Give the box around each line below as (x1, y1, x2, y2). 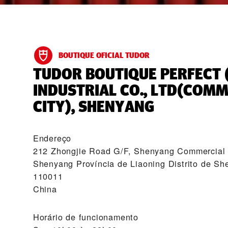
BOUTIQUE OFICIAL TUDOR (58, 50, 149, 61)
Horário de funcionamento (33, 211, 138, 223)
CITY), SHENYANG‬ (33, 96, 154, 117)
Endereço (33, 132, 72, 144)
